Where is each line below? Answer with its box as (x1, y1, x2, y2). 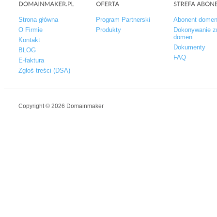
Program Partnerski (96, 16, 150, 24)
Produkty (96, 26, 121, 34)
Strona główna (18, 16, 58, 24)
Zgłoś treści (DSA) (18, 67, 70, 75)
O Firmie (18, 26, 43, 34)
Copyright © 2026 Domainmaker (18, 103, 104, 110)
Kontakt (18, 36, 40, 44)
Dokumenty (173, 44, 205, 51)
